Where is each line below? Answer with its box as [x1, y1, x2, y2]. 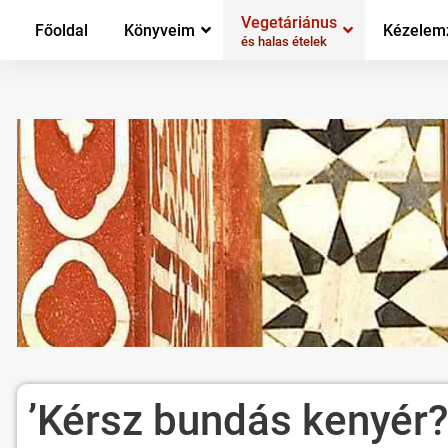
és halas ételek [241, 34, 327, 50]
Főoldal [35, 20, 88, 40]
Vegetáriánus [241, 12, 337, 32]
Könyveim [124, 20, 195, 40]
